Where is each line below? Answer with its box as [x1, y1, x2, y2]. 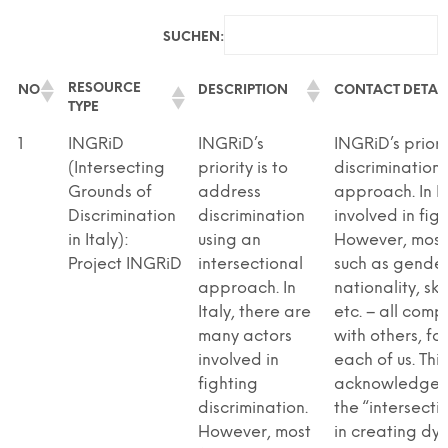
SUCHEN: [163, 31, 224, 44]
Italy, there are [198, 303, 311, 321]
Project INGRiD [68, 255, 182, 273]
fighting [198, 375, 258, 393]
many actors [198, 327, 292, 345]
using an [198, 231, 261, 249]
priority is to [198, 159, 288, 177]
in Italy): [68, 231, 129, 249]
